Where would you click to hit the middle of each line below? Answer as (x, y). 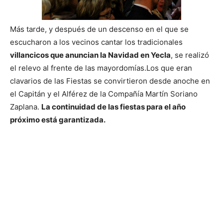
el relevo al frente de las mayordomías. (78, 68)
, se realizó (190, 55)
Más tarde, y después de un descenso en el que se (99, 29)
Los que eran (169, 68)
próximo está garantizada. (58, 119)
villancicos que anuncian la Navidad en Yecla (90, 55)
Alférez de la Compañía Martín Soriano (130, 94)
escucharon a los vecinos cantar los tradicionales (96, 42)
